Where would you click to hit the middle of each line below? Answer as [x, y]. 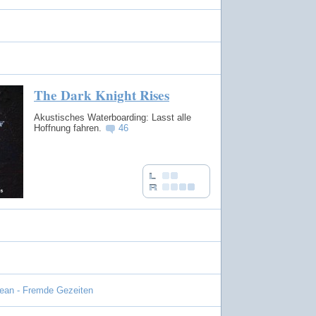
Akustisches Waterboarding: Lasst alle [113, 117]
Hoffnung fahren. [69, 128]
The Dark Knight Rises [102, 95]
